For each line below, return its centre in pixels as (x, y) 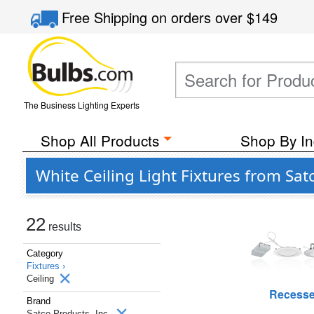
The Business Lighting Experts (81, 105)
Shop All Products (100, 140)
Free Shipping (107, 17)
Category (45, 253)
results (63, 227)
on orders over (199, 17)
